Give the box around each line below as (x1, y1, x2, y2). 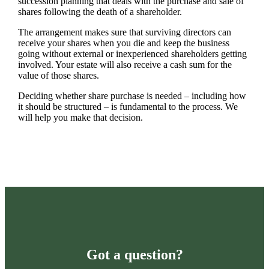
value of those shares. (17, 70, 99, 81)
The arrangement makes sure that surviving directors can (17, 27, 231, 38)
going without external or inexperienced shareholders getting (17, 49, 247, 59)
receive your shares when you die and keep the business (17, 38, 229, 49)
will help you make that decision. (17, 112, 143, 123)
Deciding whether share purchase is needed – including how (17, 91, 246, 101)
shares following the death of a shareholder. (17, 7, 182, 17)
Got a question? (86, 247, 183, 263)
